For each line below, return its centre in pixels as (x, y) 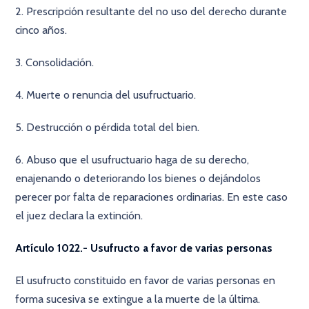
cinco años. (41, 30)
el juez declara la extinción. (79, 216)
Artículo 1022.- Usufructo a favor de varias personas (144, 248)
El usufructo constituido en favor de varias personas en (146, 280)
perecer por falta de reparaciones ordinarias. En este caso (152, 197)
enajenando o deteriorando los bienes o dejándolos (138, 178)
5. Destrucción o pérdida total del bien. (108, 127)
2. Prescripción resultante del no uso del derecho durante (151, 11)
